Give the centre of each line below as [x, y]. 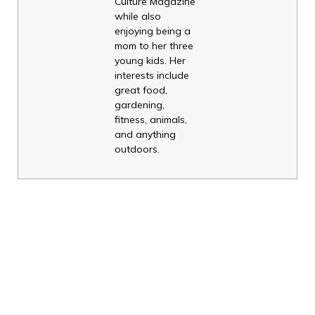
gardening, [140, 104]
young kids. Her [150, 60]
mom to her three [154, 45]
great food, [141, 90]
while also [138, 16]
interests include [152, 75]
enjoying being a [153, 31]
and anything [146, 134]
